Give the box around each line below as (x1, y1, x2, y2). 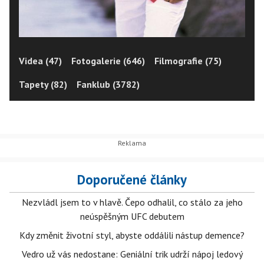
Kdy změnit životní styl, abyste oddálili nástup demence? (19, 229, 245, 241)
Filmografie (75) (154, 54, 222, 67)
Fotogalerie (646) (71, 54, 145, 67)
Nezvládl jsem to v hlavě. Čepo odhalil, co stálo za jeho (21, 196, 243, 208)
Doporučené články (77, 171, 187, 188)
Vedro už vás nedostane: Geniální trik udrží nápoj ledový (21, 248, 243, 260)
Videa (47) (19, 54, 62, 67)
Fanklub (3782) (77, 78, 140, 90)
